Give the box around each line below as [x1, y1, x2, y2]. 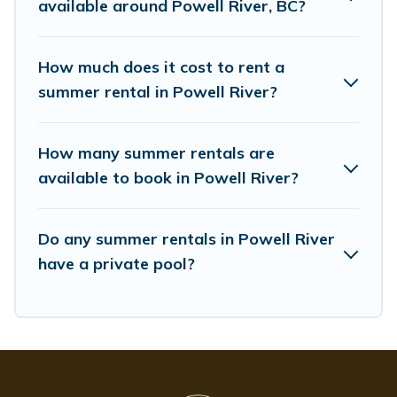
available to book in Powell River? [38, 167, 299, 189]
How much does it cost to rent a [38, 57, 284, 78]
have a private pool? [38, 253, 195, 275]
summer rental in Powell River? [38, 82, 277, 103]
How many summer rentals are [38, 143, 275, 164]
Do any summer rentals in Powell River [38, 229, 335, 250]
